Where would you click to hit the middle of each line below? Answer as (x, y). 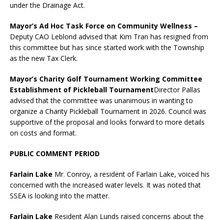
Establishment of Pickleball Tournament (82, 90)
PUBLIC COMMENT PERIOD (55, 154)
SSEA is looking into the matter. (60, 196)
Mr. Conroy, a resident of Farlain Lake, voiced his (132, 174)
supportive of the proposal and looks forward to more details (107, 122)
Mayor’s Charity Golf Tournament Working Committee (106, 79)
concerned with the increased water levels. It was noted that (105, 185)
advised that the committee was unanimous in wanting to (101, 101)
